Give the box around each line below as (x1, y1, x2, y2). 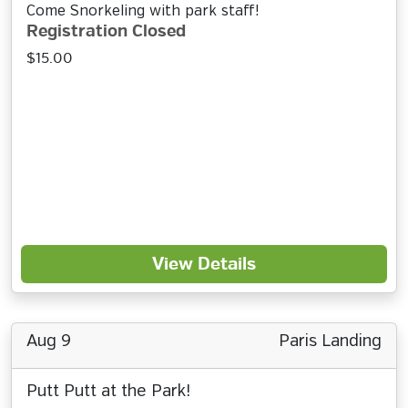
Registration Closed (26, 21, 186, 42)
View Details (152, 253, 256, 275)
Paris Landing (279, 333, 382, 350)
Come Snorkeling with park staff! (26, 4, 259, 19)
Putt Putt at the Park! (26, 383, 190, 400)
